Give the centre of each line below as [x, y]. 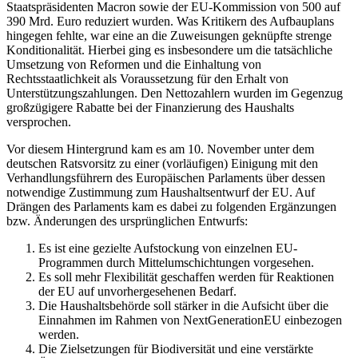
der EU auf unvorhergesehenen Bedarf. [137, 292]
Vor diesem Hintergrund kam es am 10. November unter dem [160, 149]
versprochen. [39, 122]
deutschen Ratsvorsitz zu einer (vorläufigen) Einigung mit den [162, 164]
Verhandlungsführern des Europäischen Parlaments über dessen [166, 178]
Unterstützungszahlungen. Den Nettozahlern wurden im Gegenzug [175, 93]
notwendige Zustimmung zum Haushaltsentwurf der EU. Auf [161, 193]
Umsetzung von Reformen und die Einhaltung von [134, 65]
